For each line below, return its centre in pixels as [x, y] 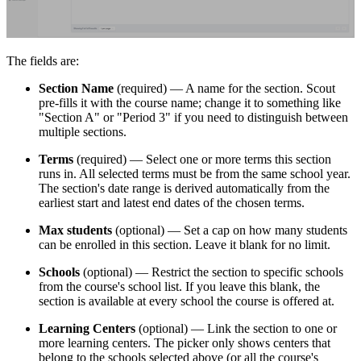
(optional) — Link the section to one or [236, 329]
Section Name [76, 89]
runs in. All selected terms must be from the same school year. [195, 174]
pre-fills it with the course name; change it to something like [190, 103]
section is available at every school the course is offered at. [187, 301]
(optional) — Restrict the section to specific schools [212, 272]
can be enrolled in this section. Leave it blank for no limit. [185, 245]
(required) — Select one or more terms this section [202, 160]
